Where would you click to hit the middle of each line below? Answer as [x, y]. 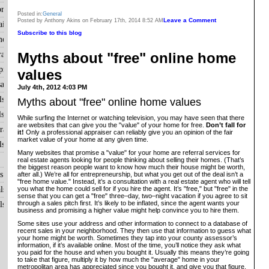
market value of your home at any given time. [83, 139]
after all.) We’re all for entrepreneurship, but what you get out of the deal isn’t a [130, 174]
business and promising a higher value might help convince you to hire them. [128, 210]
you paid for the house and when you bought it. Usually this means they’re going [133, 252]
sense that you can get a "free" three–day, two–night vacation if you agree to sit [132, 195]
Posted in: [30, 14]
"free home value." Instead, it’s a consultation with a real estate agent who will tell [134, 181]
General [52, 14]
